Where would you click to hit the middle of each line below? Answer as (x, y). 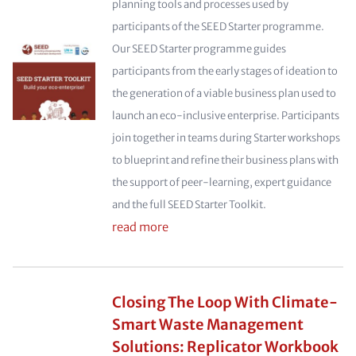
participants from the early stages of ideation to (224, 71)
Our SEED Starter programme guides (199, 49)
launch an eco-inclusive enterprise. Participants (225, 116)
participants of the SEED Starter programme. (218, 27)
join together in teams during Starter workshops (226, 138)
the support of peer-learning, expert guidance (221, 182)
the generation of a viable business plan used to (224, 93)
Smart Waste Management (207, 325)
